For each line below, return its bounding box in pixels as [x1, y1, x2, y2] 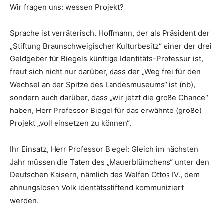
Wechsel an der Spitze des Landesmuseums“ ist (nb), [10, 80, 195, 89]
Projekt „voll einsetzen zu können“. [10, 118, 131, 128]
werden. [10, 196, 39, 205]
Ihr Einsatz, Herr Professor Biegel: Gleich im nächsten [10, 144, 198, 154]
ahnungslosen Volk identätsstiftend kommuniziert [10, 183, 184, 192]
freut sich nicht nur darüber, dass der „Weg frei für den [10, 67, 201, 76]
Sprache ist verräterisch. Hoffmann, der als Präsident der [10, 28, 210, 38]
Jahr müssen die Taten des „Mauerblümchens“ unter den [10, 157, 209, 166]
